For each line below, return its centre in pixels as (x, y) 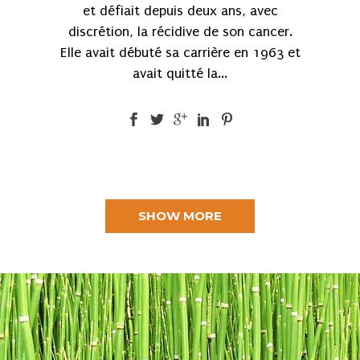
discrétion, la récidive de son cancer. (180, 32)
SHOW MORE (180, 215)
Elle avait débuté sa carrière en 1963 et (180, 53)
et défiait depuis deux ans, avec (180, 11)
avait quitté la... (180, 74)
